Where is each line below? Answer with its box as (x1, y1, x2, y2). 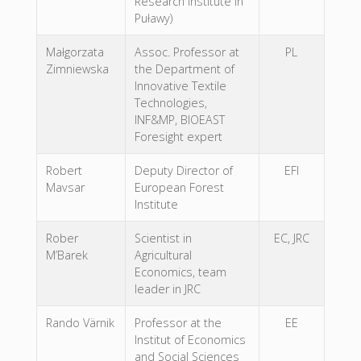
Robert (45, 163, 82, 179)
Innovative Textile (134, 78, 226, 94)
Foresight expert (134, 129, 222, 145)
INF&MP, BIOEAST (134, 112, 225, 128)
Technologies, (134, 95, 207, 111)
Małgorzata (45, 44, 104, 60)
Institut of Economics (134, 332, 246, 348)
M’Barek (45, 247, 88, 263)
